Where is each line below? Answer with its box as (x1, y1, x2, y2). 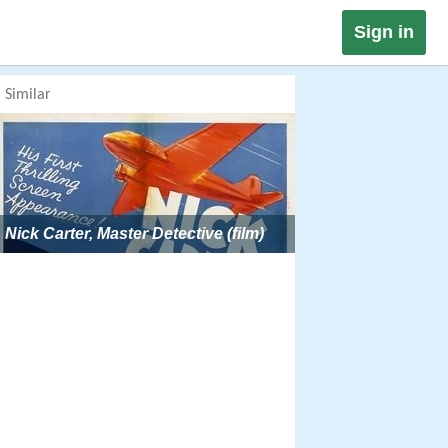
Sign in (354, 22, 414, 42)
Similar (5, 87, 51, 103)
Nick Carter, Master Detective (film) (5, 225, 264, 242)
